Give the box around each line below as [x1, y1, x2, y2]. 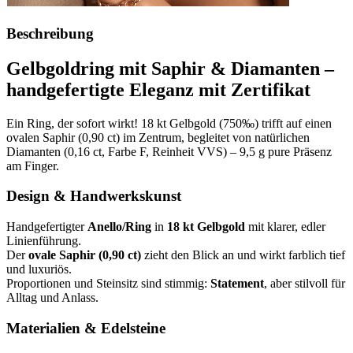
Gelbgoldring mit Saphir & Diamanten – [6, 58, 334, 79]
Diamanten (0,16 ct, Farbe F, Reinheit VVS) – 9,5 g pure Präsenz [6, 144, 332, 158]
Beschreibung [6, 24, 94, 42]
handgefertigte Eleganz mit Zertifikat [6, 79, 310, 100]
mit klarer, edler [245, 220, 325, 234]
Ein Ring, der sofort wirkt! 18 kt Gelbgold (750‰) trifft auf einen [6, 116, 332, 130]
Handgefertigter [6, 220, 87, 234]
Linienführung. [6, 234, 81, 248]
